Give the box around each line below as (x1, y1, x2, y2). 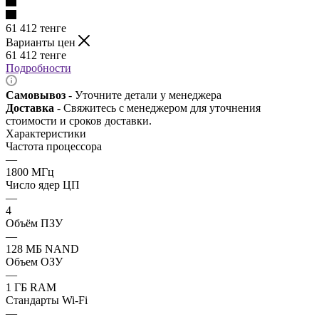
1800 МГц (6, 165, 54, 178)
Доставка (6, 101, 57, 114)
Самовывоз (6, 88, 68, 101)
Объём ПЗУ (6, 216, 63, 229)
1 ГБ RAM (6, 281, 56, 293)
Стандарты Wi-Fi (6, 293, 88, 306)
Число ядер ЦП (6, 178, 80, 191)
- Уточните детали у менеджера (68, 88, 221, 101)
